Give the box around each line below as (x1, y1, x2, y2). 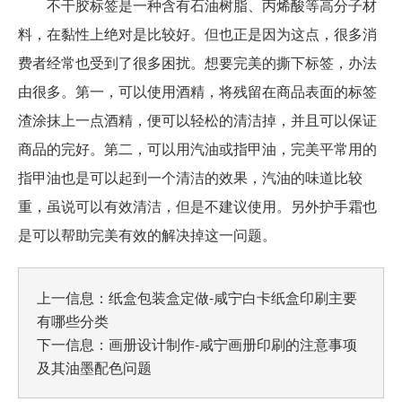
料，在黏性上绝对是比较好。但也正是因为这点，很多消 (18, 22, 377, 44)
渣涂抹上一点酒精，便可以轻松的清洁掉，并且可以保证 (18, 109, 377, 130)
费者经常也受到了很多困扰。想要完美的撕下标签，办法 (18, 51, 377, 73)
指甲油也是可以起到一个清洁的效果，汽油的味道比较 (18, 166, 363, 188)
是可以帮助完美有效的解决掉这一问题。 (18, 223, 276, 245)
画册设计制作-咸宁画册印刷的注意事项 (109, 333, 357, 354)
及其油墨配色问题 (37, 356, 152, 378)
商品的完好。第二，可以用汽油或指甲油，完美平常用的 (18, 137, 377, 159)
